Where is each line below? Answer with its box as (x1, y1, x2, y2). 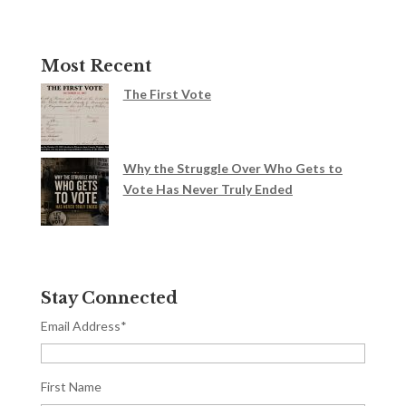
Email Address (40, 318, 121, 334)
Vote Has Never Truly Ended (122, 181, 293, 198)
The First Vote (122, 86, 211, 102)
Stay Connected (40, 288, 178, 309)
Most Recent (40, 56, 151, 77)
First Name (40, 379, 101, 395)
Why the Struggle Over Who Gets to (122, 160, 343, 177)
